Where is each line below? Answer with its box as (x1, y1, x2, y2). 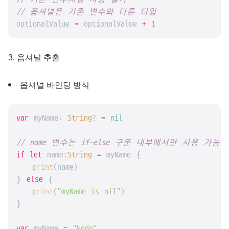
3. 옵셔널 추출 (8, 53, 60, 62)
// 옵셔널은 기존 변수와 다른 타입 (16, 7, 156, 16)
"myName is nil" (57, 187, 121, 196)
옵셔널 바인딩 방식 (20, 81, 89, 89)
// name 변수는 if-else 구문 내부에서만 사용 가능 (16, 138, 220, 147)
